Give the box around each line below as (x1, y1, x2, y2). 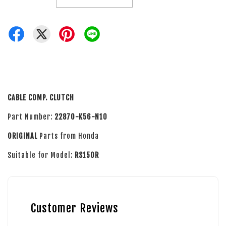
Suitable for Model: (8, 151, 75, 159)
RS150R (75, 151, 99, 159)
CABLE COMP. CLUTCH (8, 93, 74, 102)
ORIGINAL (8, 132, 39, 140)
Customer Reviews (31, 201, 119, 215)
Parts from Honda (39, 132, 99, 140)
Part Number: (8, 112, 54, 121)
